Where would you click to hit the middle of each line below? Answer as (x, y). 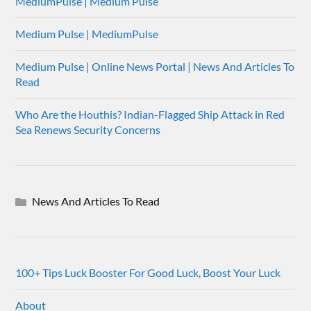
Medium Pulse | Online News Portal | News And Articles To (155, 66)
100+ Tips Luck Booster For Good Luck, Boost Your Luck (148, 272)
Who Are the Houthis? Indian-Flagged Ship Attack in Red (150, 114)
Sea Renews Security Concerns (88, 129)
